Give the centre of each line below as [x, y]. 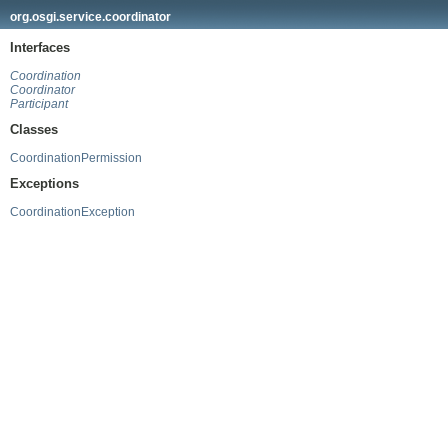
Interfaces [40, 47]
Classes [34, 129]
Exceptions [44, 184]
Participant [39, 103]
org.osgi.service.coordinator [90, 16]
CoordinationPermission [76, 157]
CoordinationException [72, 212]
